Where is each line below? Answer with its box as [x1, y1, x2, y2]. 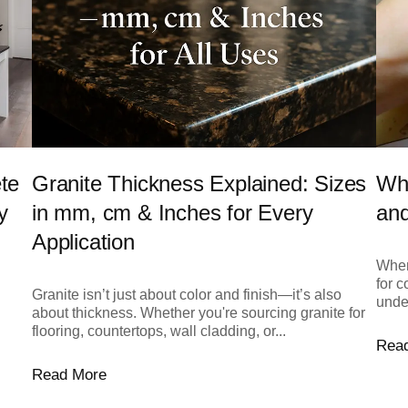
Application [31, 229, 135, 255]
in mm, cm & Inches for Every [31, 200, 313, 226]
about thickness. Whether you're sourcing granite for [31, 305, 365, 321]
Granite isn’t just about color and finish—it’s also [31, 287, 342, 303]
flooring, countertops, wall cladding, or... [31, 323, 286, 340]
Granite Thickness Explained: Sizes [31, 171, 367, 197]
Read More [31, 366, 107, 384]
